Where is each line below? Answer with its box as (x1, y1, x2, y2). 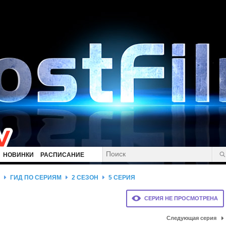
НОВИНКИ (3, 151, 34, 158)
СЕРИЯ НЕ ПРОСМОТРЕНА (144, 195, 218, 201)
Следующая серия (166, 215, 216, 221)
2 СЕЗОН (72, 174, 98, 181)
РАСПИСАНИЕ (40, 151, 84, 158)
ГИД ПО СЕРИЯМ (10, 174, 62, 181)
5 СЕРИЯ (108, 174, 135, 181)
